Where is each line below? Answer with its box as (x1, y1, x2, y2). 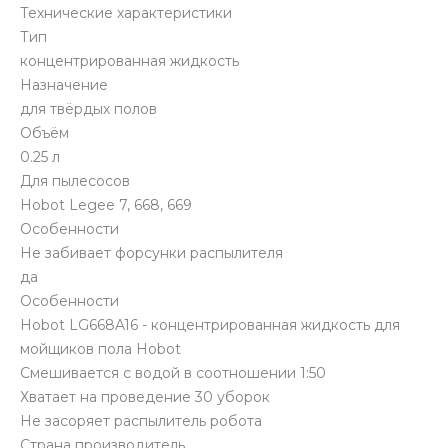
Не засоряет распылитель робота (20, 412, 262, 431)
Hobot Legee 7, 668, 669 (20, 196, 192, 215)
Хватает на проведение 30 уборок (20, 388, 270, 407)
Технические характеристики (20, 4, 232, 23)
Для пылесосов (20, 172, 130, 191)
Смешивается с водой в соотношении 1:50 (20, 364, 326, 383)
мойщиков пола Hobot (20, 340, 181, 359)
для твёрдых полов (20, 100, 157, 119)
